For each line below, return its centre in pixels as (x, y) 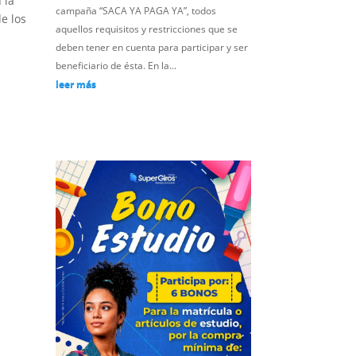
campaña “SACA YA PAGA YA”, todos (136, 10)
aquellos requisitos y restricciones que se (147, 29)
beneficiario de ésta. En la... (116, 65)
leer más (76, 83)
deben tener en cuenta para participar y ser (152, 47)
